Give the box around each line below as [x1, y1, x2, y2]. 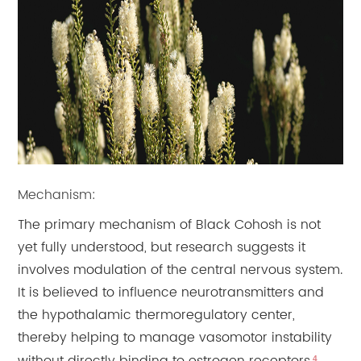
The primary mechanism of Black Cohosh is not [18, 214, 322, 236]
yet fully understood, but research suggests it [18, 237, 306, 259]
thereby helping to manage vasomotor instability [18, 327, 333, 349]
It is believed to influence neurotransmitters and [18, 282, 325, 304]
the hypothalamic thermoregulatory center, [18, 305, 296, 326]
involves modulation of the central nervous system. [18, 259, 343, 281]
